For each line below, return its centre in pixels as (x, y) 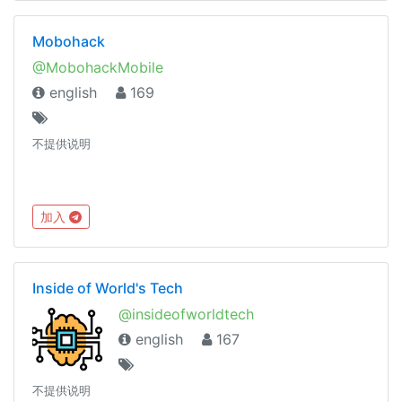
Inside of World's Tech (108, 288)
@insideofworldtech (186, 314)
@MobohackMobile (98, 67)
